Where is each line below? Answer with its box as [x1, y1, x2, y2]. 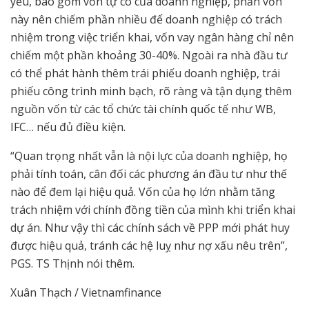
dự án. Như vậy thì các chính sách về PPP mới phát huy [10, 220, 290, 236]
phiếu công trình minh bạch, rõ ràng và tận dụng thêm [10, 83, 292, 99]
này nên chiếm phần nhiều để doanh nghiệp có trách [10, 12, 282, 28]
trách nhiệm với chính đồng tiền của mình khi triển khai [10, 202, 295, 218]
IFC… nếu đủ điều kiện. [10, 119, 126, 135]
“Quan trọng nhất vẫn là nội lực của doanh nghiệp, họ [10, 148, 288, 164]
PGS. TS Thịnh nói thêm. [10, 256, 134, 272]
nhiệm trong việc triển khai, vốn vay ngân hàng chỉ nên [10, 30, 294, 46]
